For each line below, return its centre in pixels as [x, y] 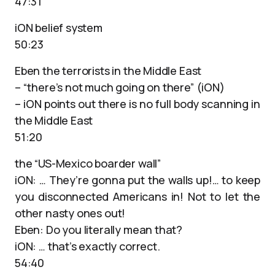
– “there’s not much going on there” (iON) [120, 87]
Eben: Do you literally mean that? [99, 230]
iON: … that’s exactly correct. [87, 246]
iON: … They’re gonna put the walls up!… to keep [137, 180]
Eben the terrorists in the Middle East [108, 71]
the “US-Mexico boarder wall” [88, 163]
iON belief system [59, 28]
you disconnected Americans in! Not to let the [137, 196]
